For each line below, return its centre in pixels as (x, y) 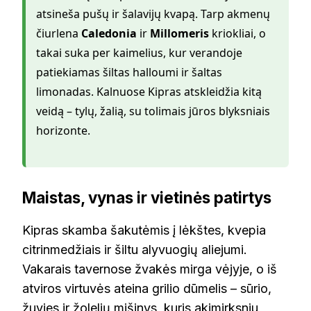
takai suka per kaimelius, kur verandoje (139, 53)
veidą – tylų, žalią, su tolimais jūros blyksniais (153, 111)
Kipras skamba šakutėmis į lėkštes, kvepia (144, 230)
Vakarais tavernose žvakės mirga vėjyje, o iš (150, 269)
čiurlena (59, 34)
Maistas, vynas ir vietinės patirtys (147, 198)
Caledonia (109, 34)
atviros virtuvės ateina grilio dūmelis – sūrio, (147, 288)
